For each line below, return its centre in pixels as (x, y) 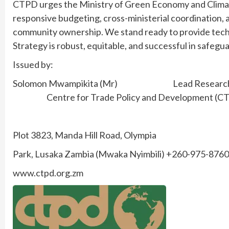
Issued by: (33, 64)
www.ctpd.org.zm (48, 173)
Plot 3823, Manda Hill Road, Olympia (85, 135)
